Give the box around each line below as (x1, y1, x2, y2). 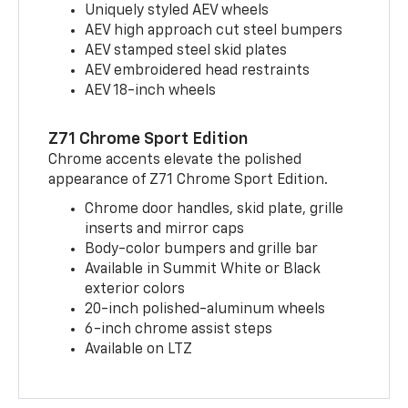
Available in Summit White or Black (85, 262, 321, 278)
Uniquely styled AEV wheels (85, 4, 270, 19)
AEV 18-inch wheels (85, 84, 217, 99)
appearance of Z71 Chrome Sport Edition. (48, 173, 329, 189)
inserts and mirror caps (85, 222, 245, 238)
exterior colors (85, 282, 186, 298)
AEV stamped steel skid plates (85, 44, 288, 59)
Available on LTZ (85, 342, 193, 358)
